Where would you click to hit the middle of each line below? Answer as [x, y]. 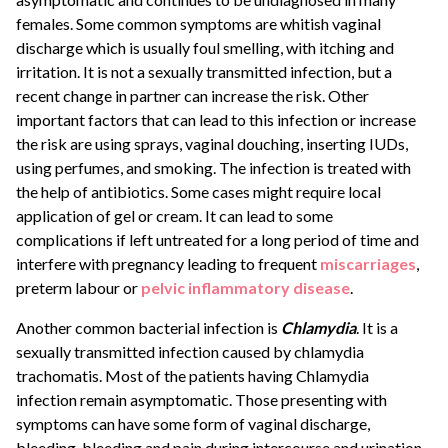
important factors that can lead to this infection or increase [216, 120]
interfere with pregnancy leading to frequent [168, 264]
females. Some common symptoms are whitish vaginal [198, 24]
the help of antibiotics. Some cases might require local [198, 192]
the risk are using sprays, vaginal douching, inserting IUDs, [212, 144]
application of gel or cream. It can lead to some [174, 216]
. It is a [377, 328]
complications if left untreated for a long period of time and [217, 240]
